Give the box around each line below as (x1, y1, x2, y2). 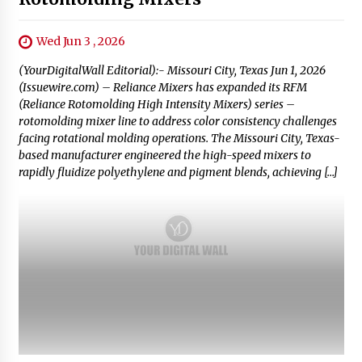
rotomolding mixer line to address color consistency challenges (18, 113, 337, 128)
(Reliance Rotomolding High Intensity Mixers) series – (18, 96, 295, 112)
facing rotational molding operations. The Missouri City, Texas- (18, 130, 340, 145)
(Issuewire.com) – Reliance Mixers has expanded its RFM (18, 79, 307, 95)
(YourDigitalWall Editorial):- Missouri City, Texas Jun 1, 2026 (18, 62, 326, 78)
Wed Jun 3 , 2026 (36, 33, 125, 48)
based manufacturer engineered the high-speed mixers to (18, 147, 311, 162)
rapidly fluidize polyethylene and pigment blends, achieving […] (18, 164, 338, 179)
